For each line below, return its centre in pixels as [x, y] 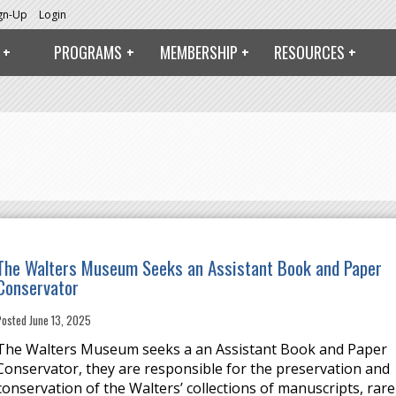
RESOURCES [309, 52]
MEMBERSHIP [198, 52]
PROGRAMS [88, 52]
